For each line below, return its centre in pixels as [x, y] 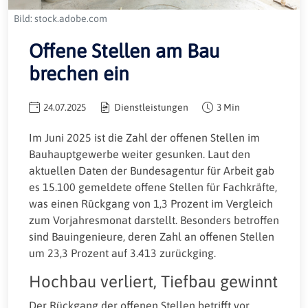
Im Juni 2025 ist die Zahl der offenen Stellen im [144, 137]
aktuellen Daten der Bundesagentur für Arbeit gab [152, 170]
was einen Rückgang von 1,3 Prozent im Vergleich [151, 203]
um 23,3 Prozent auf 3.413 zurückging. [122, 253]
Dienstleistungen [151, 107]
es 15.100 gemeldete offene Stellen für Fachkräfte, [153, 187]
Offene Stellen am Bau [124, 51]
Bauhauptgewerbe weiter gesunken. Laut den [140, 154]
